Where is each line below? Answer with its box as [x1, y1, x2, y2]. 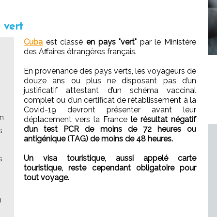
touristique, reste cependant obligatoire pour [24, 163, 196, 172]
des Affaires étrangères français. [24, 46, 137, 56]
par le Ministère [137, 37, 196, 46]
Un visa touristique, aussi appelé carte [24, 153, 196, 163]
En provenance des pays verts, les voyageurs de [24, 66, 196, 76]
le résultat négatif [131, 114, 196, 124]
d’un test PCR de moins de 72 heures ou [24, 124, 196, 134]
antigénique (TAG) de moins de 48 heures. [24, 134, 173, 143]
